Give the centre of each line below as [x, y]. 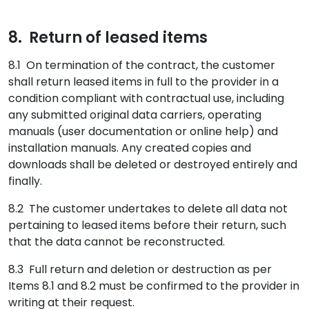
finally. [25, 181]
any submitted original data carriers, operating [135, 115]
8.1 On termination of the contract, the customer [142, 65]
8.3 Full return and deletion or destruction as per [140, 269]
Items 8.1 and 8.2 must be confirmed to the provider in [154, 286]
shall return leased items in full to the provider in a [143, 82]
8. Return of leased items [108, 38]
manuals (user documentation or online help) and [143, 131]
